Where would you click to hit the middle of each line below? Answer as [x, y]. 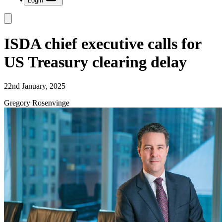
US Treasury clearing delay [95, 62]
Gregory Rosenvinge [37, 103]
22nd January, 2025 [35, 86]
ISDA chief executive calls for [103, 43]
